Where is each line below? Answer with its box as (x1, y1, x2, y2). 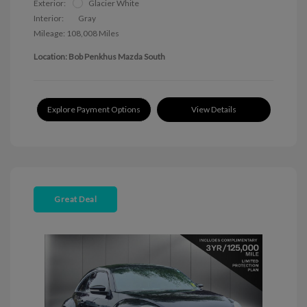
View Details (191, 103, 236, 114)
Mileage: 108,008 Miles (34, 27, 119, 38)
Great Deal (54, 193, 97, 204)
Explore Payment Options (47, 103, 140, 114)
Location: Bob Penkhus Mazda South (34, 51, 165, 62)
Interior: (34, 12, 64, 23)
